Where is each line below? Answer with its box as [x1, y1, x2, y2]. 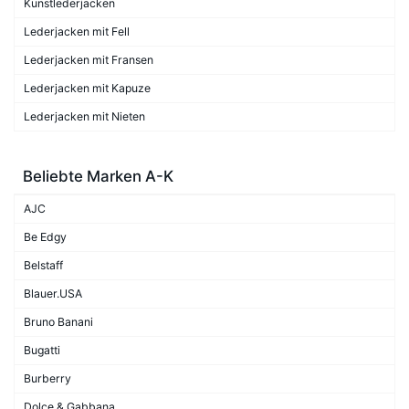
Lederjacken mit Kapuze [24, 80, 151, 95]
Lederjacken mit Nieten [24, 109, 145, 123]
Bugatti [24, 342, 60, 357]
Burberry [24, 371, 71, 385]
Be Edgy [24, 229, 67, 244]
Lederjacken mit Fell [24, 24, 130, 38]
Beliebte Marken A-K [23, 166, 173, 185]
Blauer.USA [24, 286, 82, 300]
